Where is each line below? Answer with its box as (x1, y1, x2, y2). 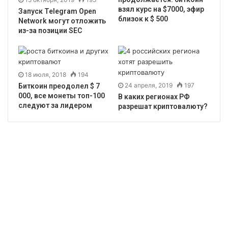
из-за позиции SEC (18, 26, 82, 35)
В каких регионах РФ (118, 92, 190, 101)
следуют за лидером (18, 101, 92, 109)
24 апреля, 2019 (125, 81, 173, 89)
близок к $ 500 (118, 14, 168, 23)
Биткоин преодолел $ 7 (18, 81, 100, 90)
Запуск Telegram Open (18, 7, 96, 15)
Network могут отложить (18, 16, 106, 25)
